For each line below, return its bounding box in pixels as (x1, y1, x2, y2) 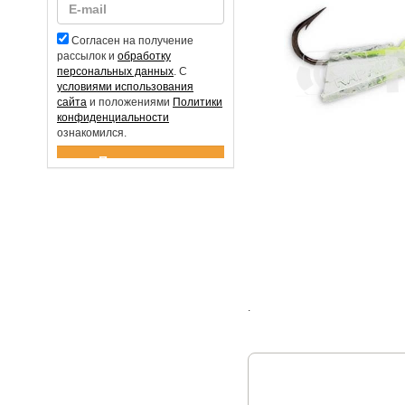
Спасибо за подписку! (57, 159, 156, 169)
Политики (173, 96, 222, 108)
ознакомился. (57, 127, 127, 139)
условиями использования (57, 80, 193, 93)
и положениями (87, 96, 173, 108)
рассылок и (57, 50, 118, 62)
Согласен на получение (71, 34, 193, 47)
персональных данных (57, 65, 174, 78)
